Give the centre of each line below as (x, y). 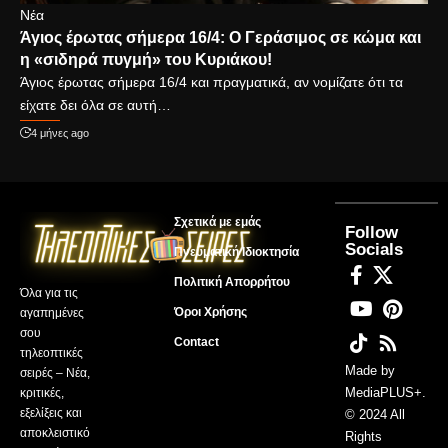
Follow (371, 233)
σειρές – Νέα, (55, 373)
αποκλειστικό (55, 433)
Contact (196, 342)
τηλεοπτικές (51, 353)
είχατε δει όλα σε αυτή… (95, 105)
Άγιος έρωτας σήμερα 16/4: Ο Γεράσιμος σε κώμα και (220, 38)
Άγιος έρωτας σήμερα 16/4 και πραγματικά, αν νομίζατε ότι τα (211, 82)
